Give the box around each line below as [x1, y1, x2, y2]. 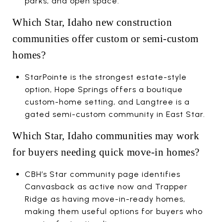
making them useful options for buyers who [24, 206, 203, 216]
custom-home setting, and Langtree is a [24, 97, 190, 107]
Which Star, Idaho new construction [12, 16, 172, 28]
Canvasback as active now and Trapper [24, 181, 188, 191]
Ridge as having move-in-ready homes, [24, 194, 185, 204]
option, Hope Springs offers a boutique [24, 84, 183, 94]
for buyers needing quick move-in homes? [12, 146, 200, 158]
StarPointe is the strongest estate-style [24, 72, 187, 82]
